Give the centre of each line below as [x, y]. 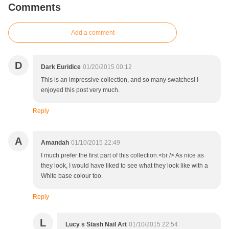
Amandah [55, 143]
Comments [35, 7]
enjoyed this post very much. [80, 90]
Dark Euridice [61, 67]
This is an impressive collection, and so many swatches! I [120, 80]
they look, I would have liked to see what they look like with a [124, 166]
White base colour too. [72, 176]
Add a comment [93, 33]
